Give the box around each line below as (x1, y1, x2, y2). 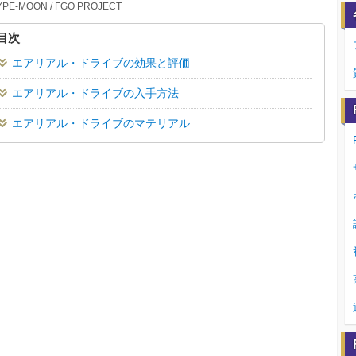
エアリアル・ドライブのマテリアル (12, 116, 190, 130)
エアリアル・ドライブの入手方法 (12, 86, 179, 99)
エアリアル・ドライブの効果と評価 (12, 56, 190, 69)
